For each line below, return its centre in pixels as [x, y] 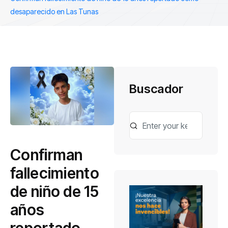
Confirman [47, 154]
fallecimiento [55, 173]
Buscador [156, 89]
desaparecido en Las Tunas [54, 11]
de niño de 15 [54, 191]
